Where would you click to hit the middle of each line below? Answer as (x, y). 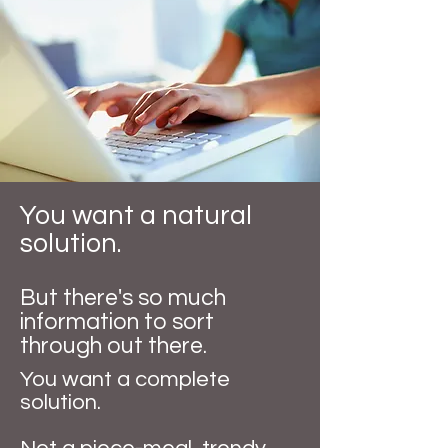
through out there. (113, 346)
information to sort (117, 322)
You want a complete (125, 379)
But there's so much (123, 298)
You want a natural (136, 216)
